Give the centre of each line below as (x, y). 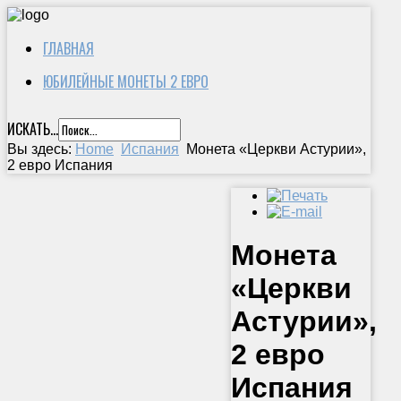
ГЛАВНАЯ (68, 48)
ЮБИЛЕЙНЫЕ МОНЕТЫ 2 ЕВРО (126, 81)
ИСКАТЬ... (33, 129)
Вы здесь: (41, 149)
